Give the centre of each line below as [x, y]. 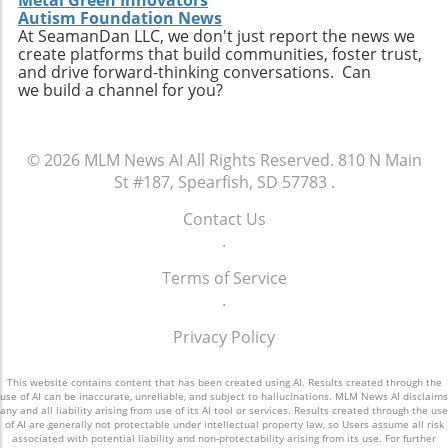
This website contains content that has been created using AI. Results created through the [224, 382]
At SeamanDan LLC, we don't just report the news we [216, 36]
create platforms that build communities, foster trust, [220, 54]
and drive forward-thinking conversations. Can [194, 72]
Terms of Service [224, 278]
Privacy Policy [224, 337]
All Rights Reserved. [260, 160]
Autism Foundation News [120, 18]
